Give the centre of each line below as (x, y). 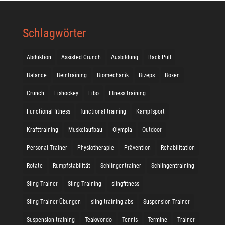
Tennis (130, 220)
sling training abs (112, 202)
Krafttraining (42, 130)
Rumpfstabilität (71, 166)
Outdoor (152, 130)
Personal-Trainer (47, 148)
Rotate (34, 166)
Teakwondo (98, 220)
